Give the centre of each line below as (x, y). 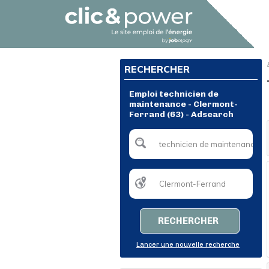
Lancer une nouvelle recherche (188, 245)
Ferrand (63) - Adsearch (181, 114)
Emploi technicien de (174, 94)
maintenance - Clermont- (183, 104)
